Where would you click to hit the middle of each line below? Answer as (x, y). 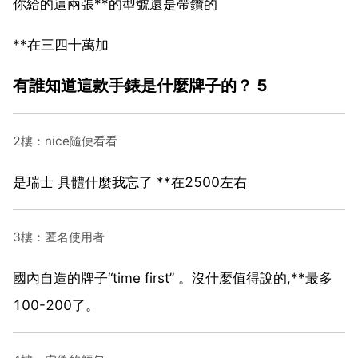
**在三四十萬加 (61, 44)
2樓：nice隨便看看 (65, 141)
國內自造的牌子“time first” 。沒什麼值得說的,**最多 (173, 278)
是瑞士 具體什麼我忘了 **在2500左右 (130, 182)
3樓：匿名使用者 (59, 237)
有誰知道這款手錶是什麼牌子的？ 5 (140, 85)
